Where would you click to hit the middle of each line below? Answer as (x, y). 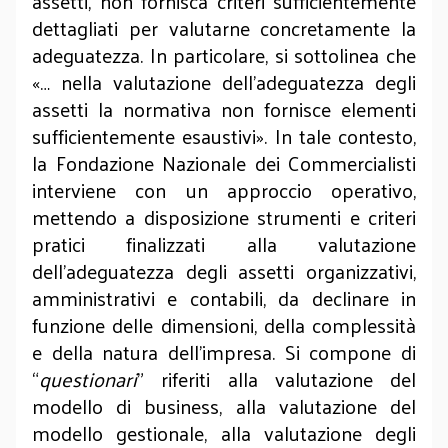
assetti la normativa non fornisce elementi (224, 109)
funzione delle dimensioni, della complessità (224, 325)
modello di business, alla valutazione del (224, 406)
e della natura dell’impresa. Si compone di (224, 352)
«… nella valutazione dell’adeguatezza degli (224, 82)
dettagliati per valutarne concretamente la (224, 28)
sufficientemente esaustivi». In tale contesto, (224, 136)
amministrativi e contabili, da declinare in (224, 298)
